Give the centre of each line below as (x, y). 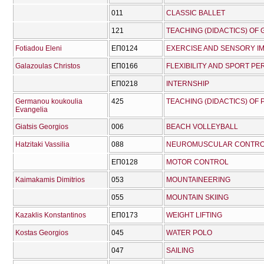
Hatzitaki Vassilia (42, 145)
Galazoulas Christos (48, 66)
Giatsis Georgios (42, 127)
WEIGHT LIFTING (194, 215)
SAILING (180, 251)
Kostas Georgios (42, 233)
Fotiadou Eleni (39, 49)
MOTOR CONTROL (197, 162)
